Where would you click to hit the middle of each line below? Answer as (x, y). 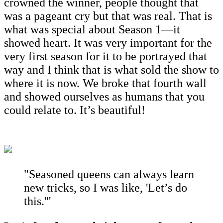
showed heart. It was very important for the (108, 43)
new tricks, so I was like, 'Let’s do (106, 187)
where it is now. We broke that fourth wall (105, 83)
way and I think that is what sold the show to (111, 69)
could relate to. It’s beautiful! (75, 110)
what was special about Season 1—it (92, 29)
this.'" (38, 201)
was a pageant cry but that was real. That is (108, 16)
